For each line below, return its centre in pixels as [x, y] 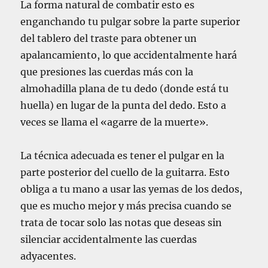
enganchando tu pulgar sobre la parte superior [130, 21]
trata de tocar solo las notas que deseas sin [121, 222]
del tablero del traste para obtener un [109, 38]
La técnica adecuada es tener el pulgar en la [123, 155]
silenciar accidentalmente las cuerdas [109, 239]
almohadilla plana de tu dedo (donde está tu [125, 88]
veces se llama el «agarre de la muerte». [115, 122]
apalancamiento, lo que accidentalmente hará [129, 55]
